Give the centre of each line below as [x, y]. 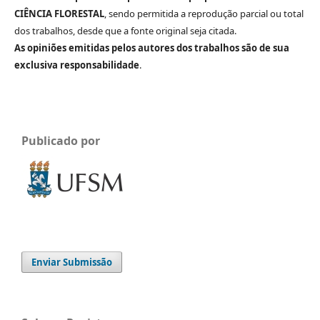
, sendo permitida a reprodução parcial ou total [204, 13]
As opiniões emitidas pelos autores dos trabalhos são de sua [151, 47]
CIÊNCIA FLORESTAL [59, 13]
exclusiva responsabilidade [76, 65]
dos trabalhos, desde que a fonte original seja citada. [126, 30]
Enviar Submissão [72, 262]
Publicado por [61, 140]
